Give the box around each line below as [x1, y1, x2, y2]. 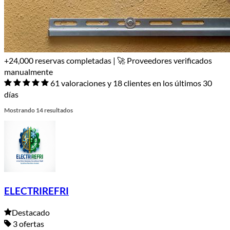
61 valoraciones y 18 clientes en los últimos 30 [50, 78, 212, 88]
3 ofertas [11, 219, 44, 229]
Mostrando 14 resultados [4, 106, 73, 114]
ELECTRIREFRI [4, 185, 69, 197]
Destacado [12, 207, 50, 218]
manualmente [4, 66, 53, 76]
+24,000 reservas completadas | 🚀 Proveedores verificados [4, 55, 212, 65]
